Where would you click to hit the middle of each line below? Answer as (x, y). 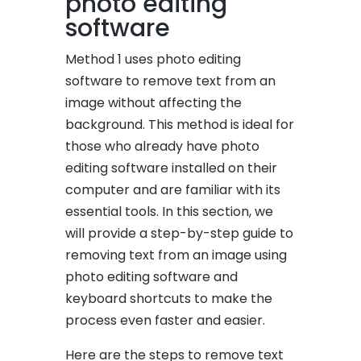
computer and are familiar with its (173, 189)
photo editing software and (152, 276)
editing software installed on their (172, 168)
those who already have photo (163, 146)
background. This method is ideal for (180, 124)
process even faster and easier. (166, 320)
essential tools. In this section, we (170, 211)
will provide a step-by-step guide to (180, 233)
